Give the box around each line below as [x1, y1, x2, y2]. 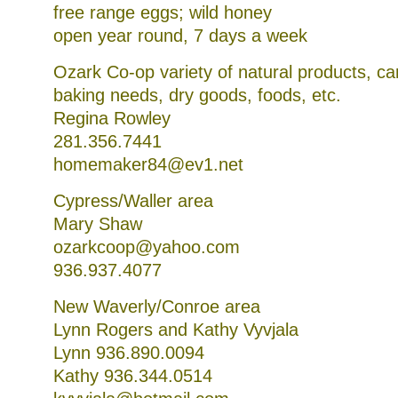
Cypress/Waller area [53, 191, 213, 211]
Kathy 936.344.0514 [53, 366, 212, 386]
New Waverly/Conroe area [53, 297, 260, 316]
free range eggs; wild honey [53, 3, 272, 22]
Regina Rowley [53, 108, 171, 128]
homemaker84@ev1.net [53, 155, 243, 174]
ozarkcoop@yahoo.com [53, 237, 240, 257]
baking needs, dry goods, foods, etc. [53, 85, 341, 105]
